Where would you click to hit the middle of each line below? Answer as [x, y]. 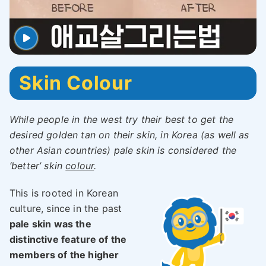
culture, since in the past [66, 209]
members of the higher [64, 255]
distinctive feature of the [68, 240]
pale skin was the [50, 224]
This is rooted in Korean [64, 193]
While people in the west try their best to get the [122, 120]
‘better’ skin [38, 166]
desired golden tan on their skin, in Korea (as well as [129, 135]
